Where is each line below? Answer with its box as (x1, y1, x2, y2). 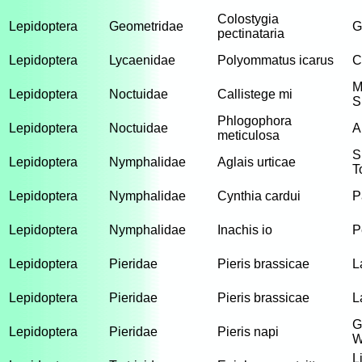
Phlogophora (217, 114, 292, 128)
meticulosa (217, 128, 280, 142)
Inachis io (217, 223, 272, 237)
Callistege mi (217, 87, 293, 101)
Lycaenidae (109, 53, 175, 67)
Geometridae (109, 19, 183, 33)
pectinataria (217, 27, 284, 40)
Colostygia (217, 12, 279, 26)
